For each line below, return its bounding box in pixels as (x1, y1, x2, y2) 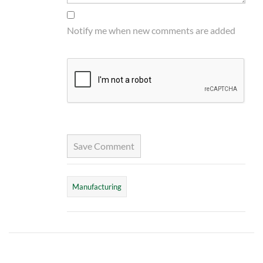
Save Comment (73, 140, 134, 151)
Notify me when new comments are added (66, 24, 235, 36)
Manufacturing (72, 181, 122, 191)
